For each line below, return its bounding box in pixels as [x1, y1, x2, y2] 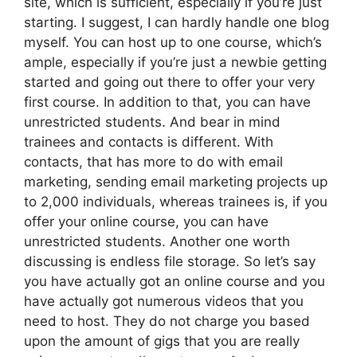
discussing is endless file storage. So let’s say [24, 253, 316, 269]
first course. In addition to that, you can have [24, 93, 311, 110]
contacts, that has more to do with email [24, 153, 283, 170]
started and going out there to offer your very [24, 73, 315, 90]
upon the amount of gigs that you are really [24, 332, 300, 349]
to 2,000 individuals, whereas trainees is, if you [24, 193, 328, 210]
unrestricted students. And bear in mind [24, 113, 280, 130]
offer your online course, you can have [24, 213, 269, 229]
